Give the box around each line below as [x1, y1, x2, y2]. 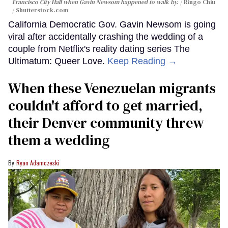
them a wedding [8, 130, 109, 150]
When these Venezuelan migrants [8, 78, 216, 98]
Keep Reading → [107, 55, 177, 66]
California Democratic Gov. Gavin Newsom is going [8, 19, 216, 30]
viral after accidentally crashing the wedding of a [8, 31, 203, 42]
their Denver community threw [8, 112, 204, 132]
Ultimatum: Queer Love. [8, 55, 107, 66]
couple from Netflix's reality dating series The [8, 43, 190, 54]
